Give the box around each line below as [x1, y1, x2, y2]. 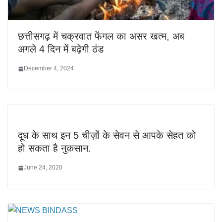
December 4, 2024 [24, 65, 74, 72]
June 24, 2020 [24, 164, 62, 171]
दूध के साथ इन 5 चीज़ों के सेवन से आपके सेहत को [18, 130, 196, 141]
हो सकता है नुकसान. [18, 143, 91, 154]
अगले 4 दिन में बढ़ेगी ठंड [18, 44, 104, 55]
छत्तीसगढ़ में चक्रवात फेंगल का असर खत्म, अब [18, 31, 184, 42]
